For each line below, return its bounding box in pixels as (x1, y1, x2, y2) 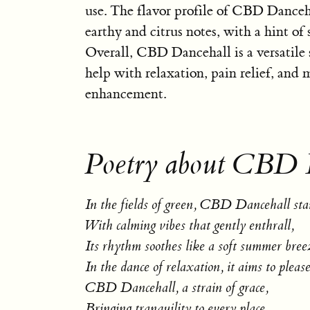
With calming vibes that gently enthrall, (84, 216, 294, 235)
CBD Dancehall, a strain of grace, (84, 278, 268, 297)
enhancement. (84, 84, 166, 103)
